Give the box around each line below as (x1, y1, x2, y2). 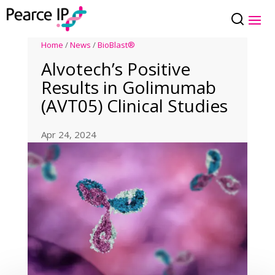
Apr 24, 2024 (41, 128, 97, 141)
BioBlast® (98, 39, 136, 51)
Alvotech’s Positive (41, 57, 191, 81)
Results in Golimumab (41, 76, 217, 99)
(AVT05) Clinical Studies (41, 94, 228, 118)
